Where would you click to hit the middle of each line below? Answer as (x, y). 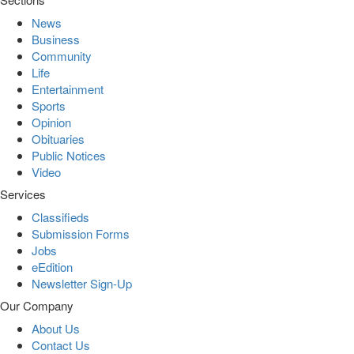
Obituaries (58, 138)
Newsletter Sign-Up (82, 283)
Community (62, 55)
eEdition (52, 266)
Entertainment (68, 88)
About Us (56, 328)
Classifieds (60, 217)
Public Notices (69, 155)
